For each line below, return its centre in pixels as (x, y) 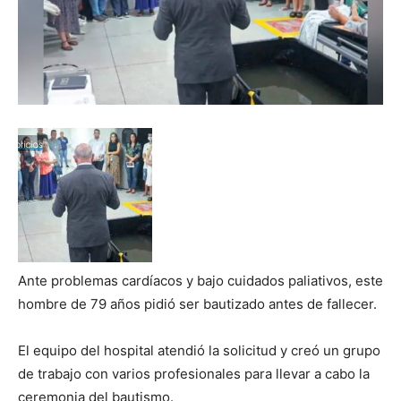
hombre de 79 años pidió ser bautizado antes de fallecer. (197, 303)
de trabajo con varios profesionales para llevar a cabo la (194, 373)
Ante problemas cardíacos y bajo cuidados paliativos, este (200, 280)
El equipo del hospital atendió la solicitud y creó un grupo (199, 350)
